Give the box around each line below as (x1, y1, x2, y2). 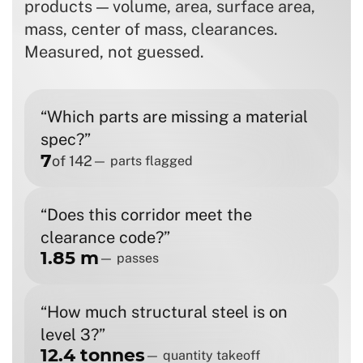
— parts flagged (92, 152, 193, 169)
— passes (99, 250, 159, 266)
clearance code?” (41, 228, 170, 247)
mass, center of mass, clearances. (24, 19, 278, 39)
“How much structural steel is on (41, 302, 288, 322)
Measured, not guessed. (24, 42, 204, 62)
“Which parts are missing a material (41, 107, 308, 126)
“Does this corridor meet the (41, 205, 252, 224)
